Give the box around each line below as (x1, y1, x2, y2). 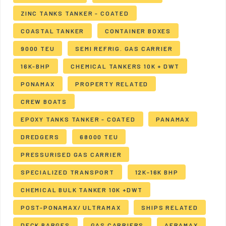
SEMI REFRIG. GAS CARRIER (75, 45, 173, 52)
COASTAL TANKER (21, 27, 85, 34)
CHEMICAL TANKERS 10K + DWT (71, 63, 180, 70)
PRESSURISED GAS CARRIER (21, 151, 122, 158)
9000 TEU (21, 45, 55, 52)
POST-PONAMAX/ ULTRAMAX (21, 204, 121, 211)
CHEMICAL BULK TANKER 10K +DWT (21, 186, 143, 193)
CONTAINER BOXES (105, 27, 172, 34)
